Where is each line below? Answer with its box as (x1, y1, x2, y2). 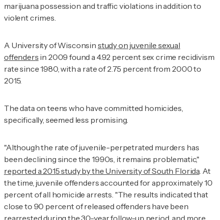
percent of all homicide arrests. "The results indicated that (4, 190, 208, 200)
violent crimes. (4, 13, 56, 23)
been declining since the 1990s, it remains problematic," (4, 154, 200, 165)
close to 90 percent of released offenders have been (4, 201, 189, 212)
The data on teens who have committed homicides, (4, 103, 183, 113)
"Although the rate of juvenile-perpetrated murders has (4, 142, 199, 153)
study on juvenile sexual (97, 40, 181, 51)
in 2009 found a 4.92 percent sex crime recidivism (38, 52, 215, 62)
